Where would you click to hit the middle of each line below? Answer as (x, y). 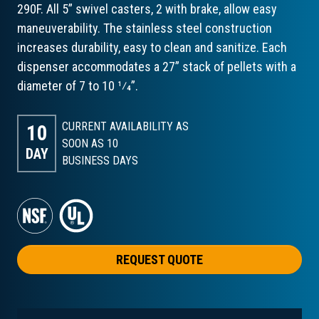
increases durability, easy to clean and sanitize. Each (152, 47)
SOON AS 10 (90, 143)
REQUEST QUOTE (159, 259)
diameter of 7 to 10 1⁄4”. (78, 85)
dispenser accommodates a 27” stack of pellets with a (157, 66)
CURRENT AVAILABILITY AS (126, 126)
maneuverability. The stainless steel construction (145, 28)
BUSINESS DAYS (100, 160)
